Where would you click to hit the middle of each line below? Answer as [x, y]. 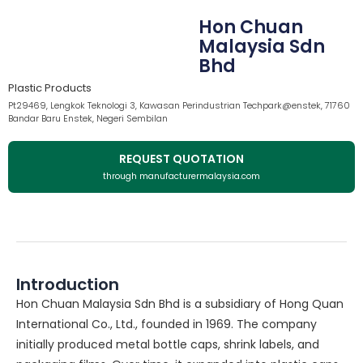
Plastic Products [50, 88]
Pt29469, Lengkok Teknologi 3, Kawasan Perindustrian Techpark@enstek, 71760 [179, 106]
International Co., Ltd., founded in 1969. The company [167, 325]
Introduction [68, 285]
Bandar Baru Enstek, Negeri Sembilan [88, 119]
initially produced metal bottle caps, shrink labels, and [168, 345]
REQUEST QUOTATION [181, 159]
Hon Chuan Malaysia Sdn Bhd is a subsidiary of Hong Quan [180, 304]
